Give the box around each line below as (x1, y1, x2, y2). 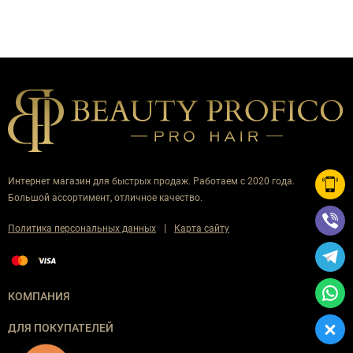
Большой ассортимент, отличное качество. (8, 192, 203, 203)
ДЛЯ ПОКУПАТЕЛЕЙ (8, 321, 113, 334)
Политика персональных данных (8, 223, 156, 234)
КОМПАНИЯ (8, 289, 70, 303)
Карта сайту (174, 223, 229, 234)
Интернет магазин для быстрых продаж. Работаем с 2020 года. (8, 176, 295, 187)
